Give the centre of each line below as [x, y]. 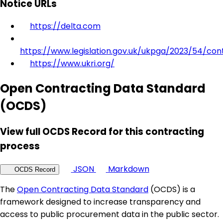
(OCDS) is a [172, 189]
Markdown [128, 169]
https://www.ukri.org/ [72, 64]
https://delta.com [65, 26]
